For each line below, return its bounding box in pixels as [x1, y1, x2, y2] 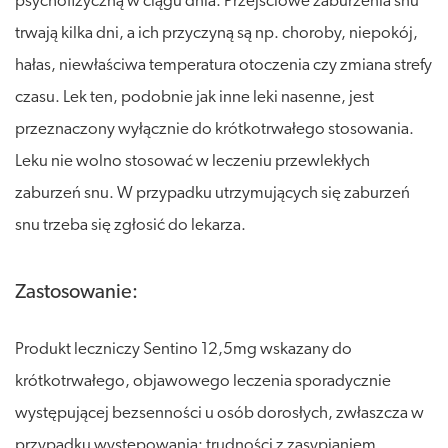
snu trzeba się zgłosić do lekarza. [15, 216, 246, 234]
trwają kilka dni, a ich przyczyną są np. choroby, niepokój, [15, 24, 418, 42]
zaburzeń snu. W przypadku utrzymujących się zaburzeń [15, 184, 410, 202]
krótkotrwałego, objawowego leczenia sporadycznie [15, 372, 391, 390]
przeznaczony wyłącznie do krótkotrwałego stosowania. [15, 120, 414, 138]
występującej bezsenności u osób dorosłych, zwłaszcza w [15, 404, 424, 422]
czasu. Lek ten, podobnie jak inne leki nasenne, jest [15, 88, 374, 106]
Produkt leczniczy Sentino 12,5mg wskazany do [15, 340, 352, 358]
